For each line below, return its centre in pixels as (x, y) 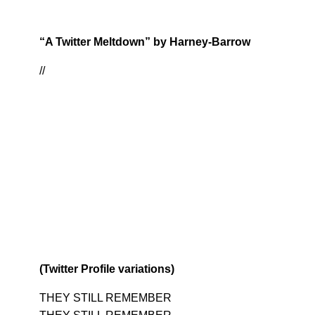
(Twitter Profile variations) (107, 269)
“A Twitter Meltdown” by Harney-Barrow (145, 42)
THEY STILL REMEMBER (105, 298)
